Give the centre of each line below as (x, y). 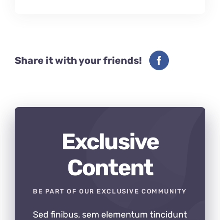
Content (110, 168)
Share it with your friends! (78, 60)
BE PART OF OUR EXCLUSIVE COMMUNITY (110, 192)
